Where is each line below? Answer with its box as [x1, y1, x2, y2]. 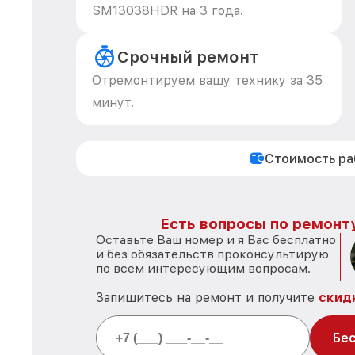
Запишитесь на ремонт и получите [96, 290, 319, 305]
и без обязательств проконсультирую [96, 246, 329, 261]
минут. [92, 95, 134, 110]
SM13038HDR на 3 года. [92, 3, 243, 18]
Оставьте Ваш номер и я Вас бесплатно [96, 232, 336, 247]
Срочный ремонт [117, 48, 258, 67]
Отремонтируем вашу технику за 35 [92, 73, 323, 88]
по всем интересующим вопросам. [96, 261, 311, 276]
